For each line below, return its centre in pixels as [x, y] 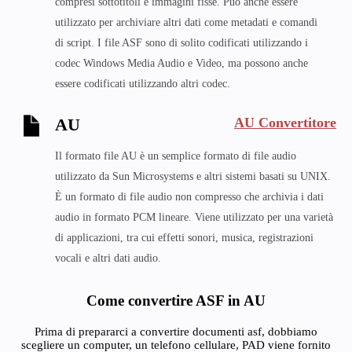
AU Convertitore [285, 122]
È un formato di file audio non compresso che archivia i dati [189, 197]
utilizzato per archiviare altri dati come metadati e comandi [186, 22]
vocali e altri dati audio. [108, 258]
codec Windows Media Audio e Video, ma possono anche [181, 63]
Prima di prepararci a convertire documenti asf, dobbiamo [176, 332]
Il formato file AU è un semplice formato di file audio [176, 156]
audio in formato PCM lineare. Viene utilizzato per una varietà [194, 217]
